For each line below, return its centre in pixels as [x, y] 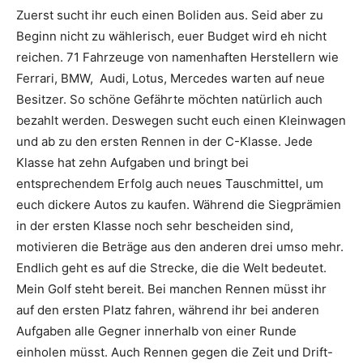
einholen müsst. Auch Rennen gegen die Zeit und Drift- [175, 352]
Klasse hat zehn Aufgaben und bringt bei [132, 162]
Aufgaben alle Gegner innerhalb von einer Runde [156, 331]
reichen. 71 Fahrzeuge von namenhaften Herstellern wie [177, 57]
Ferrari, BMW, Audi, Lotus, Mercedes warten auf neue [171, 78]
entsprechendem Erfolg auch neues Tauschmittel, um [170, 184]
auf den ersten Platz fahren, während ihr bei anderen [168, 310]
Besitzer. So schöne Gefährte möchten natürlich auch [169, 99]
